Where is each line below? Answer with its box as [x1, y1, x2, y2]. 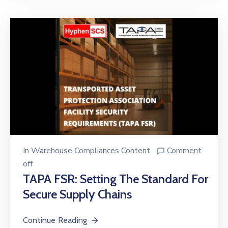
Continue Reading [23, 215, 88, 225]
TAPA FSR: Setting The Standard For [23, 171, 208, 186]
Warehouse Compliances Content [31, 145, 150, 156]
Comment [167, 145, 202, 156]
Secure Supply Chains [23, 186, 132, 202]
